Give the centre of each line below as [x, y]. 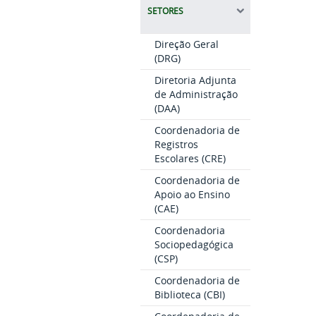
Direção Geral [186, 44]
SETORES [165, 11]
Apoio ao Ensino [192, 195]
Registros [176, 145]
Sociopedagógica [194, 245]
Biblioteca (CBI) [189, 295]
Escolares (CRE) [190, 159]
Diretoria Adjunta [195, 80]
